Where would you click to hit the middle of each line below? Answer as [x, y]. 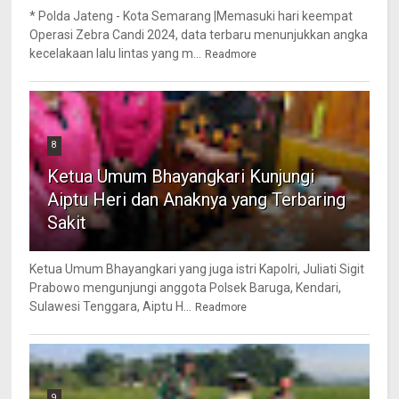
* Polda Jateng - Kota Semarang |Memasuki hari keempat [191, 16]
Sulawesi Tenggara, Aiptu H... [111, 307]
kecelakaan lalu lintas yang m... [116, 54]
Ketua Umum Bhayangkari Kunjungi [181, 177]
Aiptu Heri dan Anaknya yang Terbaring [197, 200]
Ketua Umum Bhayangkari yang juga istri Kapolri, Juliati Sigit [197, 269]
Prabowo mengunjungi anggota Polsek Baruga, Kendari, [186, 288]
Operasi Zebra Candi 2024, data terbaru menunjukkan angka [199, 35]
